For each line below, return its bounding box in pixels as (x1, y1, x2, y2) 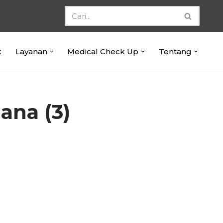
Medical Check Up (67, 46, 138, 56)
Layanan (15, 46, 47, 56)
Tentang (158, 46, 192, 56)
